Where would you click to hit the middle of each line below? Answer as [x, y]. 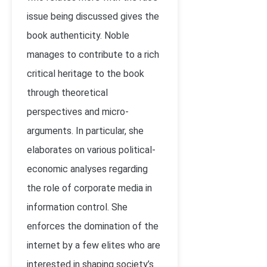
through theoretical [67, 93]
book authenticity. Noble [78, 35]
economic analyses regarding [87, 169]
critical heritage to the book [86, 74]
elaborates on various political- [91, 150]
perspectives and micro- [78, 112]
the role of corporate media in [89, 188]
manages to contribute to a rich [93, 55]
